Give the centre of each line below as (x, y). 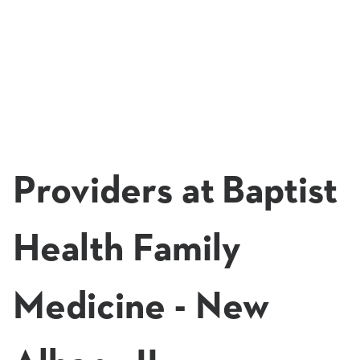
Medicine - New (141, 308)
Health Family (127, 250)
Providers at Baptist (175, 192)
